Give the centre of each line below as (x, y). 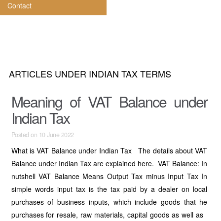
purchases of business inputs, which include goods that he (109, 202)
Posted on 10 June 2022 (42, 135)
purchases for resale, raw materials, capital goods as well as (109, 215)
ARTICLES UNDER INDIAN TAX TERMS (90, 74)
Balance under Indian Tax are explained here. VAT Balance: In (109, 163)
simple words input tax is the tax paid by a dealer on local (109, 189)
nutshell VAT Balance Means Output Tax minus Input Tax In (109, 176)
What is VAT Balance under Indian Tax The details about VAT (109, 150)
